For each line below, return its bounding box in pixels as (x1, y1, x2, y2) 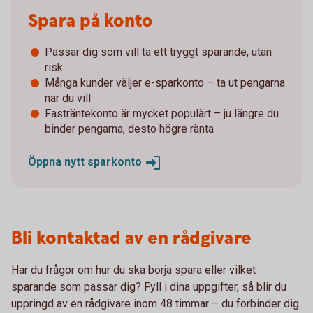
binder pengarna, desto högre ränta (45, 122, 214, 136)
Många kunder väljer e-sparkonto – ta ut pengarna (45, 76, 285, 90)
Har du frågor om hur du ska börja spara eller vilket (11, 263, 256, 277)
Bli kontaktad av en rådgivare (11, 226, 256, 251)
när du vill (45, 92, 91, 105)
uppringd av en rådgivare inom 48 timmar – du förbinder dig (11, 296, 299, 310)
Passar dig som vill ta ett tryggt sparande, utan (45, 45, 272, 59)
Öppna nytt (28, 155, 87, 169)
